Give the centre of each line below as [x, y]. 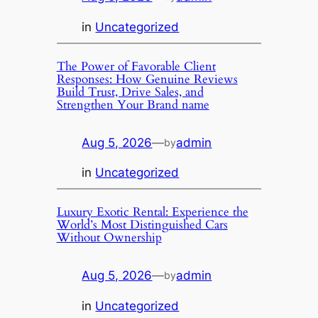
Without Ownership [109, 238]
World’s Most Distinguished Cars [142, 225]
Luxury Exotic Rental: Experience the [152, 212]
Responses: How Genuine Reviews [147, 79]
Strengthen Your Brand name [133, 104]
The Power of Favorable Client [136, 66]
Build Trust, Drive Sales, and [130, 92]
